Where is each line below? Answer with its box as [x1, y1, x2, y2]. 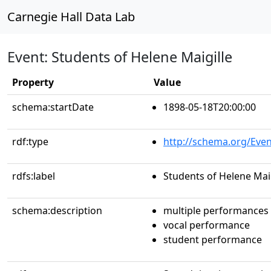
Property [12, 76, 54, 89]
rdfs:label [12, 169, 55, 183]
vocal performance [163, 218, 250, 232]
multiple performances [163, 204, 269, 217]
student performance [163, 233, 262, 246]
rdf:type [12, 135, 48, 148]
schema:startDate [12, 100, 94, 114]
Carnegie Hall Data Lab [7, 8, 135, 25]
